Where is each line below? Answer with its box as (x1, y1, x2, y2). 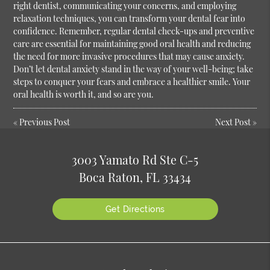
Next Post (215, 116, 251, 128)
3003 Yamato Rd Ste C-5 (72, 151, 198, 168)
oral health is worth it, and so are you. (13, 89, 154, 101)
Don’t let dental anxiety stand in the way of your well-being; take (13, 63, 254, 75)
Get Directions (105, 204, 165, 214)
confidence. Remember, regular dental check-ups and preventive (13, 25, 255, 37)
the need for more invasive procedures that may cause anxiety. (13, 51, 245, 63)
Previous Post (19, 116, 71, 128)
